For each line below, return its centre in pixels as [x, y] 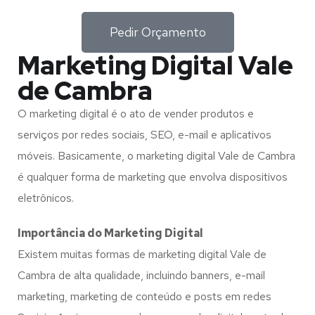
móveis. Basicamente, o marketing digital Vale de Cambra [156, 156]
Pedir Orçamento [157, 32]
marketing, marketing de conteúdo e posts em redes [144, 296]
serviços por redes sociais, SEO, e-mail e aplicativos [144, 135]
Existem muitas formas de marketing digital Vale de [142, 254]
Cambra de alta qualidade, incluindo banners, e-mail [141, 275]
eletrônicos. [46, 198]
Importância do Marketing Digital [110, 233]
